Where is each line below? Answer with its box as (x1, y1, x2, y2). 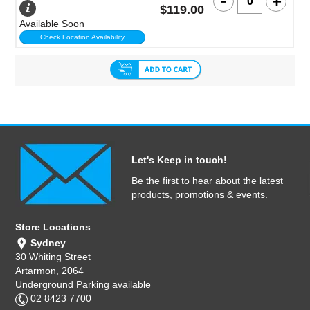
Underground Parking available (15, 279, 152, 291)
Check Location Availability (40, 33, 125, 41)
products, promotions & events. (131, 189, 268, 200)
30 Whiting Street (15, 251, 91, 263)
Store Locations (15, 221, 91, 232)
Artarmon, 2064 (15, 265, 84, 277)
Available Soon (19, 18, 85, 29)
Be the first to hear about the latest (131, 175, 283, 186)
